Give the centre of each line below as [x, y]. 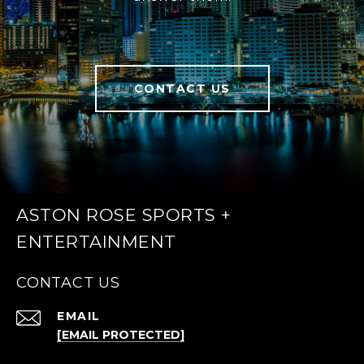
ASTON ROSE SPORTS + [124, 215]
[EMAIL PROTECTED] [121, 335]
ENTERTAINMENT [96, 242]
